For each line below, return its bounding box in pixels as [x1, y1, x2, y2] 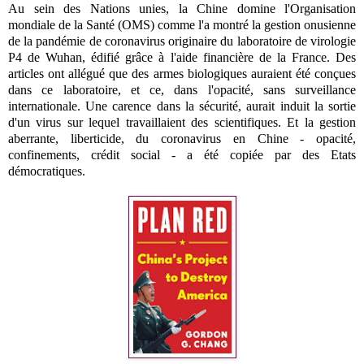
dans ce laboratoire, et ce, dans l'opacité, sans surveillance [8, 82, 356, 97]
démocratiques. [8, 163, 85, 178]
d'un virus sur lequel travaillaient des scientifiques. [8, 115, 288, 129]
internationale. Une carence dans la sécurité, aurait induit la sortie [8, 98, 356, 113]
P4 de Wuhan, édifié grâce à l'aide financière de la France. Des [8, 50, 356, 64]
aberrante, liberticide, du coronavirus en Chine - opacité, [8, 131, 356, 145]
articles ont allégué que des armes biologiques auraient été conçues [8, 66, 356, 80]
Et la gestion [287, 115, 357, 129]
